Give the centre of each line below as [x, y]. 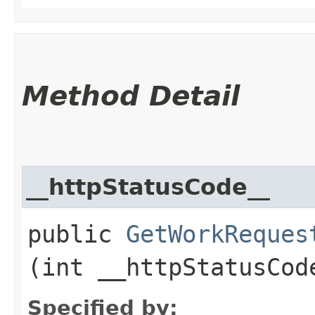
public [77, 234]
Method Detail [131, 96]
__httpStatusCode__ [148, 187]
